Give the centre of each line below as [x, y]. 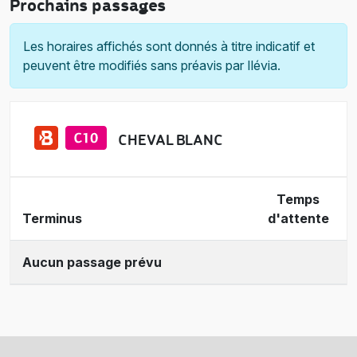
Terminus [52, 218]
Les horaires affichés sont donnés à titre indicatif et [169, 46]
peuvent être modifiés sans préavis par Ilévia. [152, 65]
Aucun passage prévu [92, 262]
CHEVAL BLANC [171, 140]
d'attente [298, 218]
